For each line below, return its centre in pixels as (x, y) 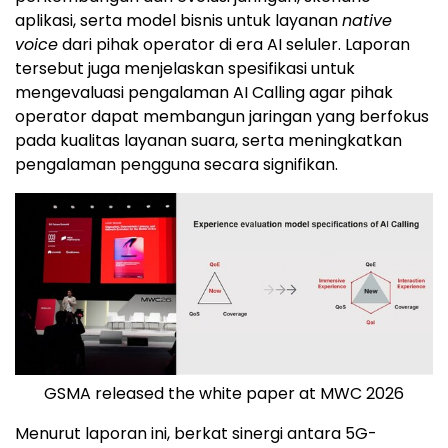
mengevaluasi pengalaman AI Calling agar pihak (204, 93)
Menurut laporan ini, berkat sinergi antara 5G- (196, 433)
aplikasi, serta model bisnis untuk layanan (178, 21)
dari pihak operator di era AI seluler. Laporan (234, 45)
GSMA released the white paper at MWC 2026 (224, 393)
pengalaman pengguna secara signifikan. (176, 165)
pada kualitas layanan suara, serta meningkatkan (208, 141)
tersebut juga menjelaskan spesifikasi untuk (185, 69)
